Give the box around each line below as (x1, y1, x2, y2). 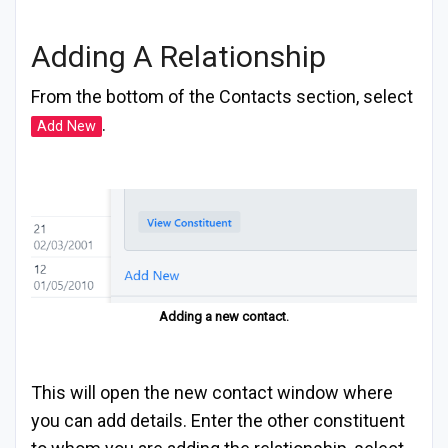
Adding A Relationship (31, 39, 326, 75)
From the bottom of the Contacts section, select (31, 86, 413, 108)
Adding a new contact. (159, 309, 289, 325)
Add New (37, 118, 96, 136)
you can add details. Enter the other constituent (31, 410, 405, 432)
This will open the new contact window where (31, 382, 393, 404)
